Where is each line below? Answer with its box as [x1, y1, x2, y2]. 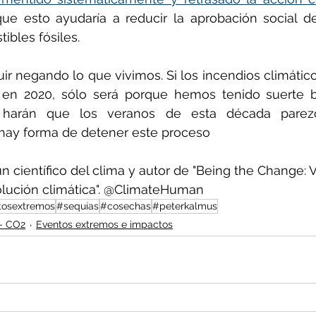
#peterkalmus [152, 200, 217, 212]
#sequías [56, 200, 99, 212]
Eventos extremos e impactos [36, 219, 173, 231]
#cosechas [100, 200, 151, 212]
